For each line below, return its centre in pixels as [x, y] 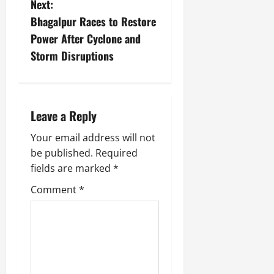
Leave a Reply [64, 115]
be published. [62, 153]
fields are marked [72, 168]
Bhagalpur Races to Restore [93, 21]
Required [117, 153]
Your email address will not [93, 137]
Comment [55, 189]
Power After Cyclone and [86, 38]
